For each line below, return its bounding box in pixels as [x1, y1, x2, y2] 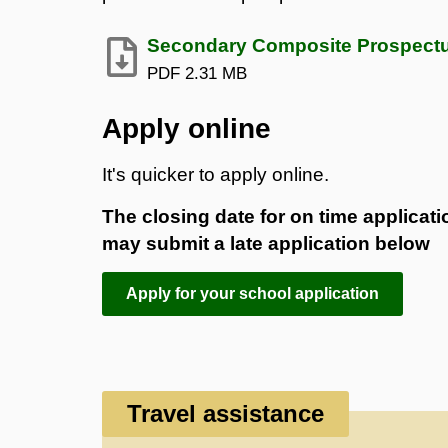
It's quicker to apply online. [102, 163, 329, 185]
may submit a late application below [102, 232, 430, 254]
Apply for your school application [126, 284, 379, 302]
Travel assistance [127, 399, 324, 427]
